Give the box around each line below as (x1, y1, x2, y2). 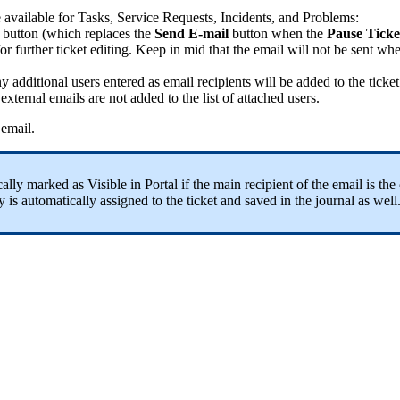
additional (12, 74, 68, 90)
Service (117, 10, 159, 26)
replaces (85, 26, 130, 42)
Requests (162, 10, 213, 26)
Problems (303, 10, 355, 26)
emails (49, 90, 85, 106)
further (15, 42, 53, 58)
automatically (21, 193, 96, 209)
